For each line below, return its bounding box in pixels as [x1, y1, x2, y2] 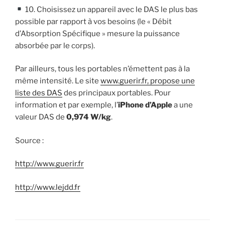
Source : [15, 136, 44, 145]
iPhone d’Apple [118, 100, 174, 110]
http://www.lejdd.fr [15, 182, 80, 192]
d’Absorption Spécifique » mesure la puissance [15, 29, 180, 38]
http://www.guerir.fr [15, 159, 84, 169]
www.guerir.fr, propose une [100, 76, 195, 86]
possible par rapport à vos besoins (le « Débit [15, 17, 172, 26]
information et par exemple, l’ [15, 100, 118, 110]
